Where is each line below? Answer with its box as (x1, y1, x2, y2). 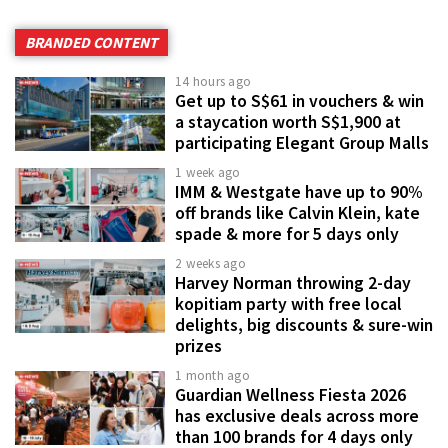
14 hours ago (175, 72, 251, 90)
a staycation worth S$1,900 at (175, 110, 401, 133)
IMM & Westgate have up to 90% (175, 180, 423, 203)
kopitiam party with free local (175, 292, 402, 315)
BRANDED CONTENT (25, 32, 158, 52)
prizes (175, 334, 222, 357)
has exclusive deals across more (175, 404, 419, 427)
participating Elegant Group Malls (175, 131, 429, 154)
